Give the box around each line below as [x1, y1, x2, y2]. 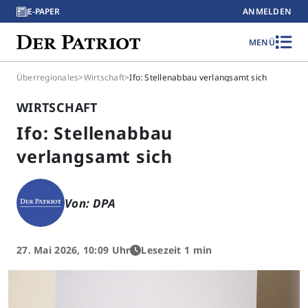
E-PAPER [27, 5, 60, 17]
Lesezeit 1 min [141, 243, 212, 256]
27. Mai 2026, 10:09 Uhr [16, 243, 131, 256]
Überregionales [16, 71, 79, 83]
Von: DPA [65, 195, 116, 211]
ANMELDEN [243, 5, 291, 17]
